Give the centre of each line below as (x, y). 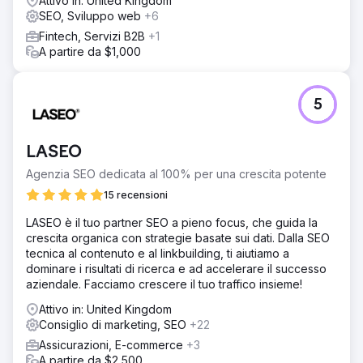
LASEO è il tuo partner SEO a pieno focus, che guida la (172, 222)
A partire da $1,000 (90, 51)
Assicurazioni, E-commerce (113, 344)
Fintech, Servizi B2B (94, 36)
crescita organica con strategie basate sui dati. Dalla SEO (178, 237)
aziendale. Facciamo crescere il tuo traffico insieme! (164, 284)
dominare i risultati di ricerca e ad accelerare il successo (176, 268)
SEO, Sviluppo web (92, 15)
